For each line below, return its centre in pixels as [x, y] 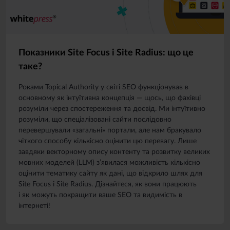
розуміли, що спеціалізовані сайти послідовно [95, 120]
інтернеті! [34, 206]
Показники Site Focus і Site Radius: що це [106, 53]
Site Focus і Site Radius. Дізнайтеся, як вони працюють [108, 184]
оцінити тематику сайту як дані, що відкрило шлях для [110, 174]
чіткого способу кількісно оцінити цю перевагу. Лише [108, 141]
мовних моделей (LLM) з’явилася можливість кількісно [109, 163]
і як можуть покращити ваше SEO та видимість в [100, 195]
